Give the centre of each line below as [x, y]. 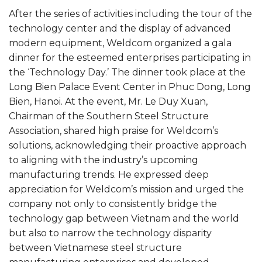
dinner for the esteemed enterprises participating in [130, 58]
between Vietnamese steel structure [95, 248]
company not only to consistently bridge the [113, 204]
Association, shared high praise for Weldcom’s [113, 131]
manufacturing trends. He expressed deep [109, 175]
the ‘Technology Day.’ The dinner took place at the [127, 73]
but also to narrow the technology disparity [110, 233]
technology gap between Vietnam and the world [124, 219]
